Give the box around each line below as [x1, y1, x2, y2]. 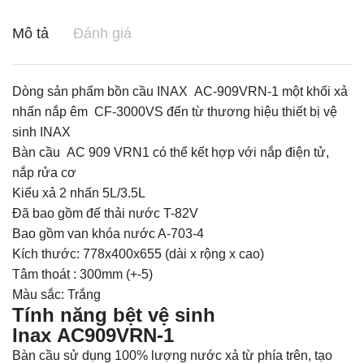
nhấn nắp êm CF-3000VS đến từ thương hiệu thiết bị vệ [12, 105, 337, 119]
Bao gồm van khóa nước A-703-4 [12, 227, 204, 241]
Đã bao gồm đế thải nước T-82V [12, 206, 198, 221]
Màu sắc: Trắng [12, 288, 101, 302]
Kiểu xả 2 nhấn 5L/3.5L [12, 186, 145, 201]
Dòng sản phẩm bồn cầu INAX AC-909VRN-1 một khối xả [12, 84, 348, 99]
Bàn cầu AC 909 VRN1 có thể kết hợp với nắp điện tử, [12, 145, 329, 160]
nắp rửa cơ [12, 166, 76, 180]
